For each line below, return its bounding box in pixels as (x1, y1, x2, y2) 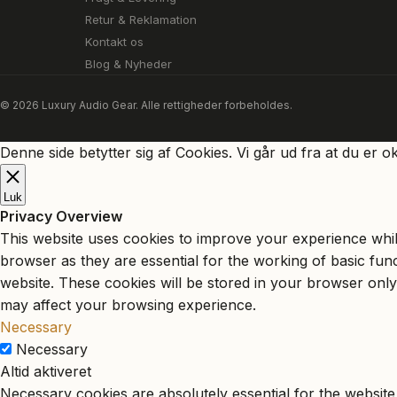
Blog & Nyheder (85, 57, 172, 71)
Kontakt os (85, 35, 144, 49)
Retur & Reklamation (85, 12, 197, 27)
